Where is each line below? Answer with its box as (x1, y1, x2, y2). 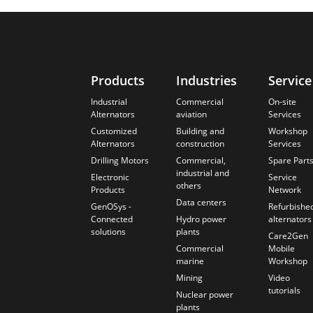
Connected (90, 213, 133, 226)
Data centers (175, 196, 226, 209)
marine (175, 255, 204, 268)
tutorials (268, 284, 300, 297)
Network (268, 184, 301, 196)
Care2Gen (268, 230, 308, 242)
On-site (268, 96, 296, 108)
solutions (90, 226, 126, 238)
